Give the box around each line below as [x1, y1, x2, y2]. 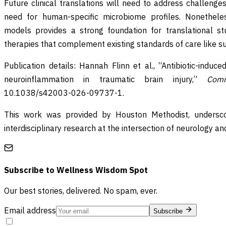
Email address [4, 205, 56, 216]
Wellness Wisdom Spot [56, 165, 148, 176]
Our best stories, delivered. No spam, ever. [4, 186, 157, 196]
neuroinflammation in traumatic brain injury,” [4, 74, 207, 84]
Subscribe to [4, 165, 56, 176]
